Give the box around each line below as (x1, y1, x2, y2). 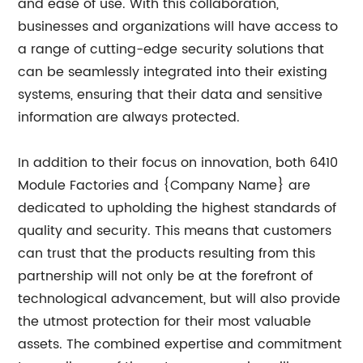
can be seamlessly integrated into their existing (18, 62, 328, 83)
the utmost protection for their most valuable (18, 311, 312, 332)
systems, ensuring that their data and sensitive (18, 84, 323, 105)
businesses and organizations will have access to (18, 16, 339, 37)
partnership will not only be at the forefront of (18, 266, 314, 287)
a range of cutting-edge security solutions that (18, 39, 325, 60)
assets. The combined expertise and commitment (18, 334, 343, 355)
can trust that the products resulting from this (18, 243, 316, 264)
